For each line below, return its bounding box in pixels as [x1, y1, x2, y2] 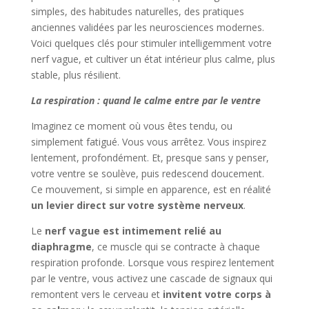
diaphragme [30, 239, 92, 253]
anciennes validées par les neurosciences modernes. [30, 20, 264, 34]
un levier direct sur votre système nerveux [30, 198, 243, 212]
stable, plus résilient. [30, 68, 121, 81]
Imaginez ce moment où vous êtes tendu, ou [30, 119, 232, 132]
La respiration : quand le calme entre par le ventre [30, 93, 261, 107]
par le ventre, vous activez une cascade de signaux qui [30, 271, 272, 285]
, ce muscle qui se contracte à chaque [91, 239, 260, 253]
